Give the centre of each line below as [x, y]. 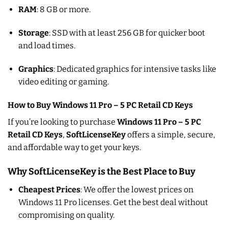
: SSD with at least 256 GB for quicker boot [127, 33]
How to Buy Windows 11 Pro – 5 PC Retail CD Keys [100, 105]
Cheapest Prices [49, 189]
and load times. [47, 46]
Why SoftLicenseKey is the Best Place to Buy [102, 171]
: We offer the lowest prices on [137, 189]
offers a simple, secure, [170, 134]
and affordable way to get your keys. [74, 147]
